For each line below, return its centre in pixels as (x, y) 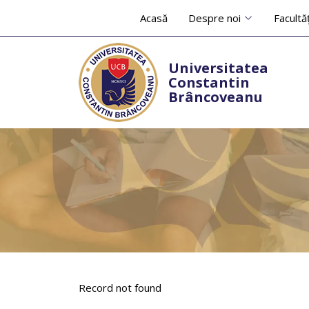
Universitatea (218, 68)
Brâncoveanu (216, 97)
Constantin (209, 82)
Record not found (120, 288)
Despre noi (215, 18)
